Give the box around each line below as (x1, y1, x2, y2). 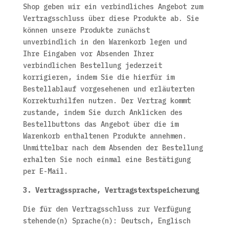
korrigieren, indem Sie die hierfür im (22, 73, 174, 82)
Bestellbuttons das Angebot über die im (22, 120, 178, 129)
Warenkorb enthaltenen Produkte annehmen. (22, 131, 187, 141)
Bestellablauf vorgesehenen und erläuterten (22, 84, 195, 94)
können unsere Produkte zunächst (22, 26, 150, 35)
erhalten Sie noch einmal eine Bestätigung (22, 155, 191, 164)
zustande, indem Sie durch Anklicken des (22, 108, 182, 117)
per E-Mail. (22, 167, 68, 176)
